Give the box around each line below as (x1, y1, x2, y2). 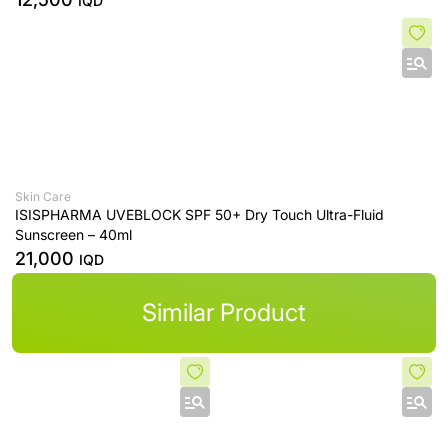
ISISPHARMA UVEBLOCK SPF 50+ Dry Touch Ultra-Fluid (15, 206, 384, 223)
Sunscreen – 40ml (15, 226, 132, 243)
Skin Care (15, 189, 71, 204)
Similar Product (142, 298, 306, 327)
